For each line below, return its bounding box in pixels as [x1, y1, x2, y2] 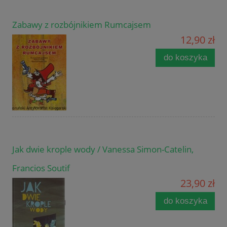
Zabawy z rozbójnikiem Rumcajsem [12, 19, 151, 31]
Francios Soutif [12, 162, 70, 174]
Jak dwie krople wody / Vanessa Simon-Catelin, [12, 143, 194, 156]
